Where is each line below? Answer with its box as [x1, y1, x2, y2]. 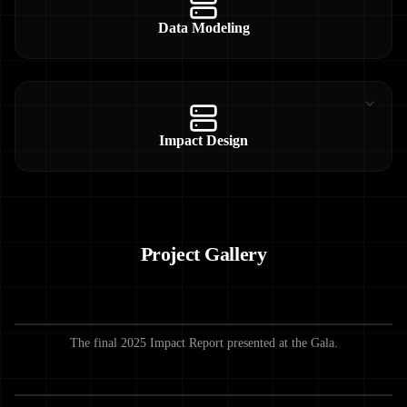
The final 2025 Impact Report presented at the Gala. [69, 336, 338, 351]
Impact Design [159, 133, 248, 149]
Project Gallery [140, 243, 267, 266]
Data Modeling [157, 20, 250, 36]
